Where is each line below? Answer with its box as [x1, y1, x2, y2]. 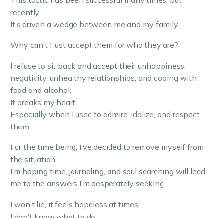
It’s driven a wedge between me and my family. [10, 19, 179, 29]
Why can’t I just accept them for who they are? [10, 40, 178, 50]
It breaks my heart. [10, 97, 77, 107]
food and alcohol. [10, 85, 71, 95]
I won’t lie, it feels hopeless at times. [10, 199, 140, 209]
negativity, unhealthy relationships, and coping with [10, 73, 197, 83]
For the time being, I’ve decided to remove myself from [10, 142, 204, 152]
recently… [10, 7, 44, 17]
